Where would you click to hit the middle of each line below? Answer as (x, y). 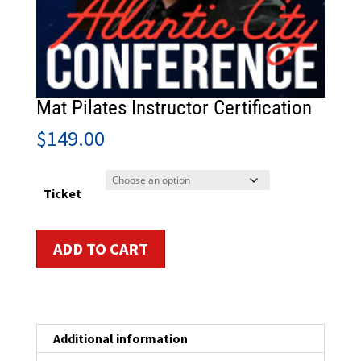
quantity (58, 315)
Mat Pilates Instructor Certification (174, 107)
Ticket (63, 193)
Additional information (120, 338)
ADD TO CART (100, 248)
